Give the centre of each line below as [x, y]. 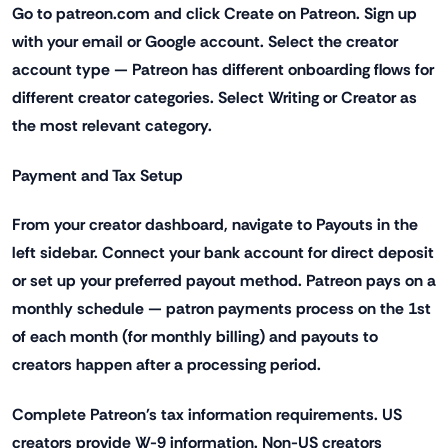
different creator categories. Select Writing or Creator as [214, 98]
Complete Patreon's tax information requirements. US [207, 415]
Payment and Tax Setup [97, 175]
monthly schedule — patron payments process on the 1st [221, 309]
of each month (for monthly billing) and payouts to [195, 337]
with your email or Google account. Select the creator [205, 42]
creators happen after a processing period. [166, 365]
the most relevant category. [112, 126]
